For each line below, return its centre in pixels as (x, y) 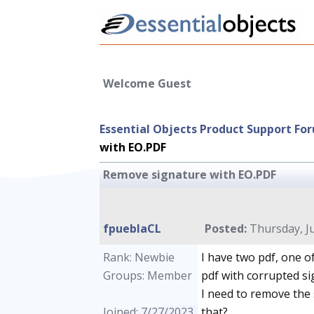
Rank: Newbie (139, 257)
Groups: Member (148, 275)
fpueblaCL (132, 228)
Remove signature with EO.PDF (190, 175)
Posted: (226, 228)
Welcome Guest (147, 83)
